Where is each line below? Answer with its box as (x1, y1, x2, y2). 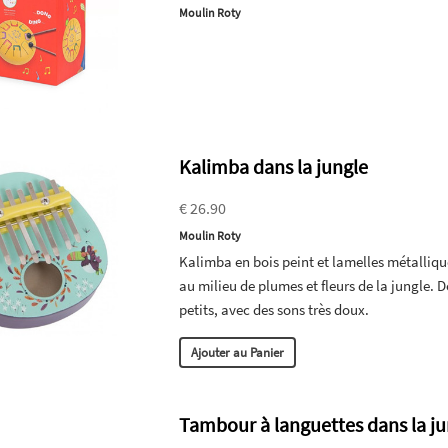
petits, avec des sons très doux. (179, 300, 370, 319)
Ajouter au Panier (191, 344, 285, 361)
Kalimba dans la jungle (179, 154, 369, 179)
